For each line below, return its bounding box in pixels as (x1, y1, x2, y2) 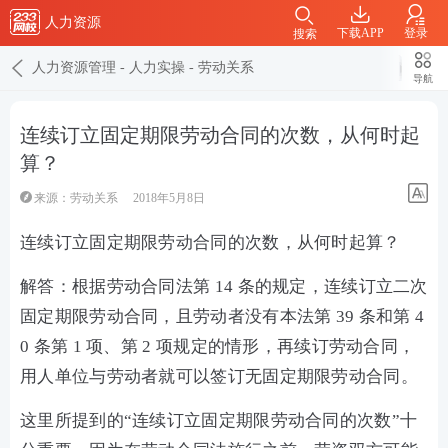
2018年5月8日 (133, 191, 205, 205)
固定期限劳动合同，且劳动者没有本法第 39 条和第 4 (20, 307, 425, 326)
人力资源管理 (32, 60, 116, 75)
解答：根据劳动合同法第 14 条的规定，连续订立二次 (20, 277, 428, 296)
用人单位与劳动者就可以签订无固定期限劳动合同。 (20, 367, 418, 386)
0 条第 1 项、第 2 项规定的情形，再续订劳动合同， (20, 337, 416, 356)
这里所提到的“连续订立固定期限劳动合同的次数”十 (20, 411, 418, 430)
